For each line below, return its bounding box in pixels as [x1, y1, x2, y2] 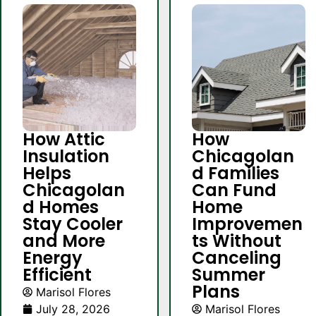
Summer [192, 263, 265, 287]
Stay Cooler [23, 212, 123, 236]
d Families [192, 162, 279, 186]
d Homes [23, 195, 99, 219]
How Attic [23, 128, 105, 152]
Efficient [23, 263, 92, 287]
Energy [23, 246, 83, 270]
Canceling [192, 246, 281, 270]
